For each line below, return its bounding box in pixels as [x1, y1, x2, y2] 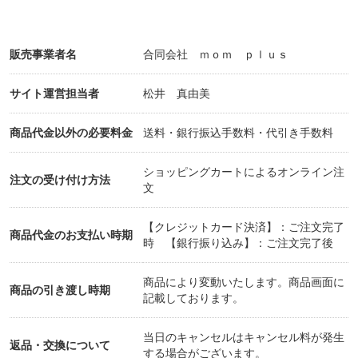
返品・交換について [10, 339, 110, 352]
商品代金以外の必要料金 [10, 126, 133, 140]
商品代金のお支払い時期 [10, 229, 133, 242]
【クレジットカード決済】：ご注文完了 [143, 221, 344, 234]
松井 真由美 [143, 87, 210, 101]
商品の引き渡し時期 [10, 284, 110, 297]
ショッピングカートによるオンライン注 [143, 165, 344, 179]
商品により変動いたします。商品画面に [143, 276, 344, 289]
